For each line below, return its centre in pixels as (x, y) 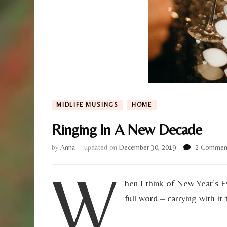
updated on (102, 148)
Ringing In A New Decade (127, 129)
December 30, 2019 (147, 148)
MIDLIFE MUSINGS (87, 105)
